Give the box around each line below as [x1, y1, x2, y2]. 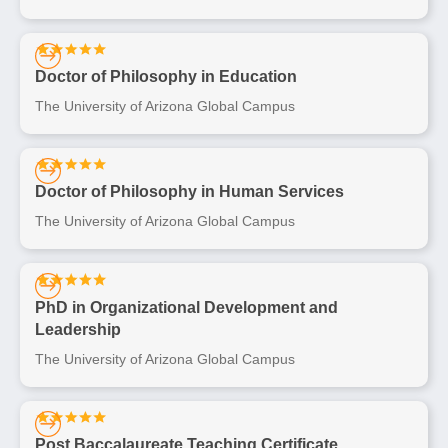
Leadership [35, 320, 121, 338]
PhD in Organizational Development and [35, 298, 338, 316]
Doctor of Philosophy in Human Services [35, 183, 344, 201]
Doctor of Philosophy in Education [35, 68, 297, 86]
